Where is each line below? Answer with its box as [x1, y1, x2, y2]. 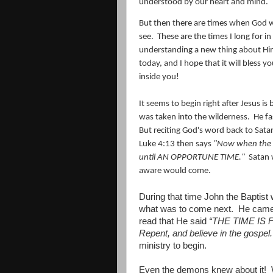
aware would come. [139, 166, 211, 175]
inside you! [139, 72, 179, 82]
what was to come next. [139, 204, 233, 214]
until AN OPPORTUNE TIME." [139, 152, 245, 162]
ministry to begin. [139, 240, 207, 250]
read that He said [139, 216, 209, 226]
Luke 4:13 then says [139, 139, 213, 149]
